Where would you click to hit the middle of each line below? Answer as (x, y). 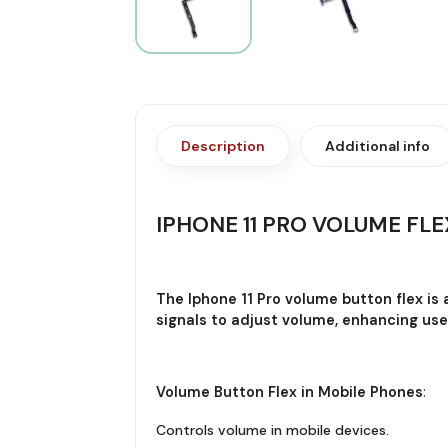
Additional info (377, 145)
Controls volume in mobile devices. (272, 429)
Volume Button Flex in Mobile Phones (289, 391)
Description (222, 145)
